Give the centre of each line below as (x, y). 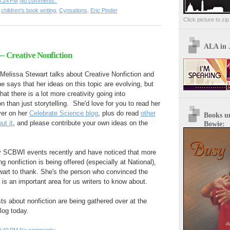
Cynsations (73, 10)
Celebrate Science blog (63, 113)
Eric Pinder (104, 10)
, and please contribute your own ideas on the (80, 123)
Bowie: (214, 124)
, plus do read (119, 113)
